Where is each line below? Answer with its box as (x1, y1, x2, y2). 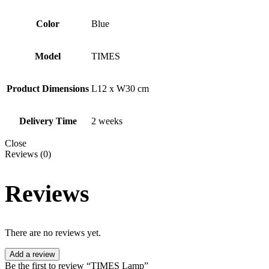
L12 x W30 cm (91, 83, 149, 94)
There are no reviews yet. (5, 228, 101, 238)
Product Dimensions (7, 83, 89, 94)
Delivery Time (19, 116, 77, 126)
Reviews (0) (5, 149, 51, 159)
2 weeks (91, 116, 122, 126)
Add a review (10, 250, 55, 259)
